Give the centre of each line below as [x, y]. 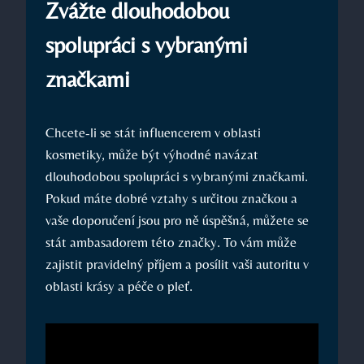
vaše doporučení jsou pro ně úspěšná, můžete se [177, 220]
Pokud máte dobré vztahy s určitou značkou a [171, 198]
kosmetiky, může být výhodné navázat [152, 154]
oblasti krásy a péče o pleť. [119, 286]
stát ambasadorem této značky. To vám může [171, 242]
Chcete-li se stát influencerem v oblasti [153, 132]
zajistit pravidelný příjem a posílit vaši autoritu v [177, 264]
